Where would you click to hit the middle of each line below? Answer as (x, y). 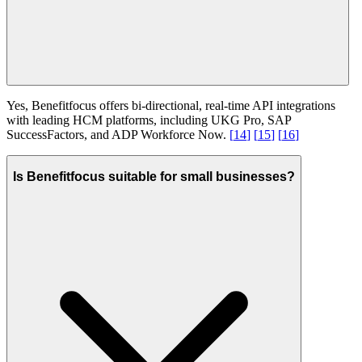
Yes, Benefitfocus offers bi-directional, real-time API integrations (171, 105)
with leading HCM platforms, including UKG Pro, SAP (149, 120)
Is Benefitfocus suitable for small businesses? (154, 177)
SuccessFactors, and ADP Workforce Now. (118, 134)
